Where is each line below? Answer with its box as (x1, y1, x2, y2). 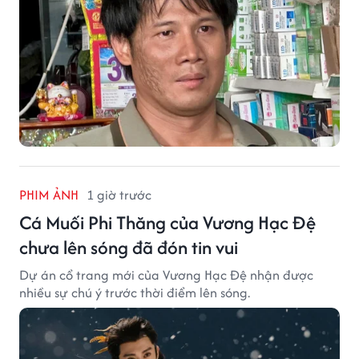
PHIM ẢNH (19, 184, 79, 204)
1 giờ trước (87, 184, 151, 204)
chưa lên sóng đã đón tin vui (19, 233, 238, 260)
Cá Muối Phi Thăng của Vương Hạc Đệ (19, 208, 316, 236)
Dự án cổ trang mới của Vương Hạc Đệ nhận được (19, 264, 313, 284)
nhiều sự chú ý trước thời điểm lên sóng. (19, 282, 250, 302)
